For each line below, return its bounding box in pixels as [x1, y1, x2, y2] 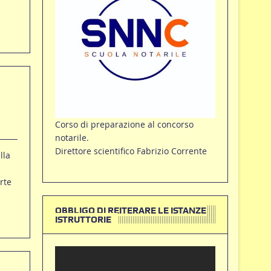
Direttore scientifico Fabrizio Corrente [54, 145, 207, 157]
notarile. [54, 131, 89, 143]
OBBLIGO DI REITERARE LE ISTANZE [54, 204, 206, 216]
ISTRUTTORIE [54, 214, 111, 225]
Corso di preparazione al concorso [54, 118, 194, 130]
